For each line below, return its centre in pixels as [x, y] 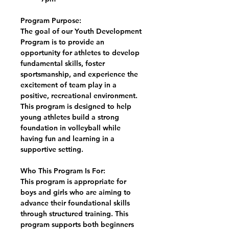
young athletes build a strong [70, 117]
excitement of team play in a [68, 85]
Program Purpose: [51, 20]
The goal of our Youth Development [81, 31]
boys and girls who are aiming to [76, 192]
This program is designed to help [76, 106]
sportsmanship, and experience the [79, 74]
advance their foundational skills [75, 203]
